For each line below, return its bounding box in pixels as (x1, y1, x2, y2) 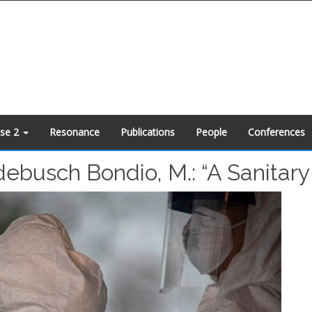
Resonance (49, 125, 100, 139)
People (196, 125, 227, 139)
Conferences (248, 125, 305, 139)
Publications (120, 125, 175, 139)
